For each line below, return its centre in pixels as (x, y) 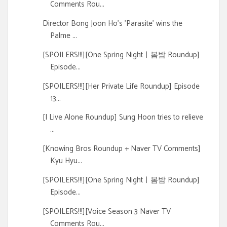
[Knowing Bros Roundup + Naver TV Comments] (121, 149)
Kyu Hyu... (66, 161)
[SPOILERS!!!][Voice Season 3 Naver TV (106, 211)
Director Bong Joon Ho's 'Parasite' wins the (112, 24)
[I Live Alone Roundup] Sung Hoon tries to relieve (123, 118)
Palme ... (63, 36)
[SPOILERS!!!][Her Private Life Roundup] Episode (121, 86)
